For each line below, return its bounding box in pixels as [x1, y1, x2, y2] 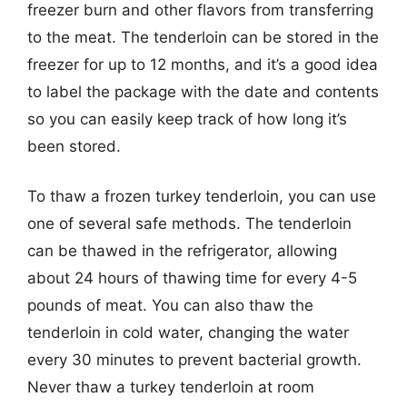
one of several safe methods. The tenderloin [27, 214, 352, 233]
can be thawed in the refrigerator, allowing [27, 242, 337, 260]
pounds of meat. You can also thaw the [27, 296, 313, 314]
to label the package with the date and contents [27, 82, 379, 101]
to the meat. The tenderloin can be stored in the [27, 27, 379, 46]
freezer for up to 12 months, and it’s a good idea [27, 55, 378, 74]
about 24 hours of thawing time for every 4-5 [27, 269, 357, 287]
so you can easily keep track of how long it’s [27, 109, 347, 128]
